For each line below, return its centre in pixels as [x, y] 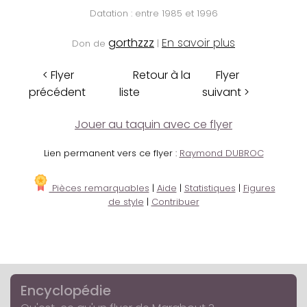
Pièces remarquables [99, 188]
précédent [57, 93]
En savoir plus [198, 43]
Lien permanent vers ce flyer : [111, 153]
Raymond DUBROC [221, 153]
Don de [90, 44]
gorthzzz [131, 43]
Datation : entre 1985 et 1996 [153, 14]
